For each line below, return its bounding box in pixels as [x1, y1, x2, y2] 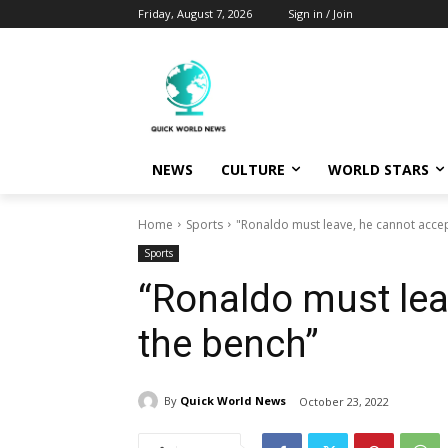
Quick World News [180, 393, 286, 409]
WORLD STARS [328, 159, 429, 179]
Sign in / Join [288, 6, 353, 21]
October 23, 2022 [299, 393, 389, 409]
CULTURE [221, 159, 285, 179]
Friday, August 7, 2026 [138, 6, 252, 21]
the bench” [138, 321, 319, 366]
